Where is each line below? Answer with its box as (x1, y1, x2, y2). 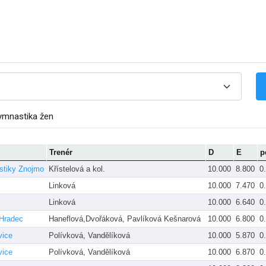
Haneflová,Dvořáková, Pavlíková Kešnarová (49, 214, 201, 223)
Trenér (49, 147, 72, 157)
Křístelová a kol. (49, 164, 105, 173)
